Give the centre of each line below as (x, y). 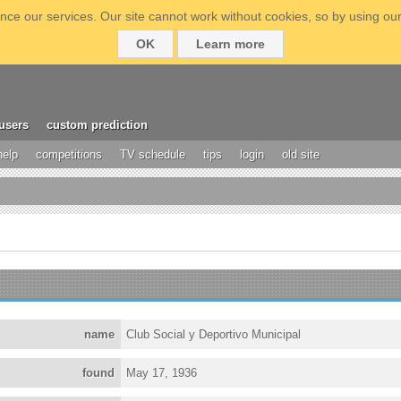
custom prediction (97, 125)
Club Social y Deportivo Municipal (214, 334)
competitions (69, 154)
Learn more (230, 44)
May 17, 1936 (162, 373)
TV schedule (153, 154)
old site (301, 154)
